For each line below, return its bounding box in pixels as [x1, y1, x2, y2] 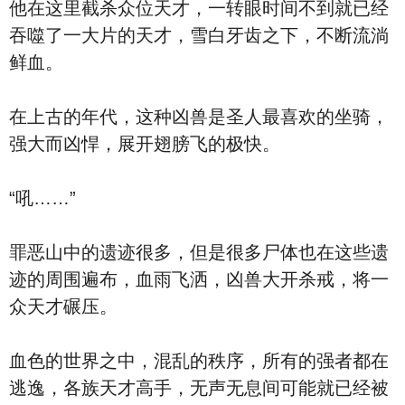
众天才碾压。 [9, 297, 118, 316]
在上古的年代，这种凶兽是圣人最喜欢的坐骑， [9, 107, 389, 127]
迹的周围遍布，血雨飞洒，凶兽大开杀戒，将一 [9, 269, 389, 289]
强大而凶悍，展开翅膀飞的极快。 [9, 134, 280, 154]
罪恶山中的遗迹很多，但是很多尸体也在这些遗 [9, 242, 389, 262]
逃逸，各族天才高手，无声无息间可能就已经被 [9, 378, 389, 398]
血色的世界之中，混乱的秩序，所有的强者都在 [9, 351, 389, 371]
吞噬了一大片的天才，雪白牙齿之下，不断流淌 [9, 25, 389, 45]
